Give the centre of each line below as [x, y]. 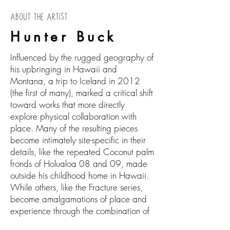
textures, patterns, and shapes [64, 223]
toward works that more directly [68, 104]
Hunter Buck [63, 37]
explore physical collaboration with [73, 116]
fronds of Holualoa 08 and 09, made [79, 164]
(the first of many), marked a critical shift [82, 93]
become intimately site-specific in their [78, 140]
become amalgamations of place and [79, 199]
